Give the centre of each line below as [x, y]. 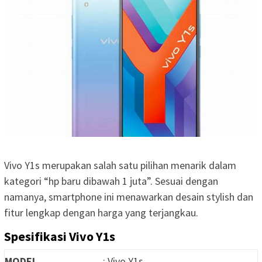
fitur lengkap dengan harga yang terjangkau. [101, 212]
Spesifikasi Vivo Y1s [60, 236]
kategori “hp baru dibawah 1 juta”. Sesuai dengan [111, 181]
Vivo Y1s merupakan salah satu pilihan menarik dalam [120, 165]
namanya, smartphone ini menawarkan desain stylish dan [129, 196]
